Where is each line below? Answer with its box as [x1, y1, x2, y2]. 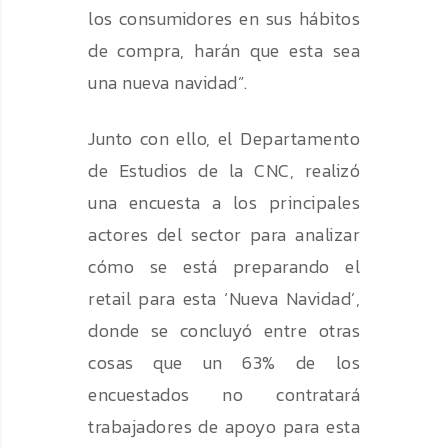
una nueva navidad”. [88, 69, 248, 97]
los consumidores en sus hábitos [88, 5, 360, 33]
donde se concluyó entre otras [88, 317, 360, 345]
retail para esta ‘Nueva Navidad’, [88, 285, 360, 313]
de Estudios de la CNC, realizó [88, 157, 360, 185]
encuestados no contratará [88, 381, 360, 409]
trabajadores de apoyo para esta [88, 413, 360, 441]
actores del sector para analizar [88, 221, 360, 249]
